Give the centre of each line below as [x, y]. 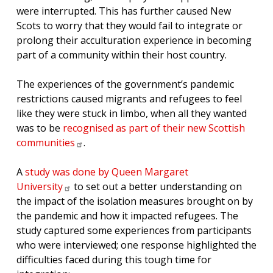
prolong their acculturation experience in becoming [134, 40]
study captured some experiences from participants [134, 230]
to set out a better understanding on [157, 186]
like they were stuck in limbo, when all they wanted [132, 113]
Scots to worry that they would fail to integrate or [129, 26]
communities [46, 143]
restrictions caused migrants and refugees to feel [129, 99]
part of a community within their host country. [123, 55]
